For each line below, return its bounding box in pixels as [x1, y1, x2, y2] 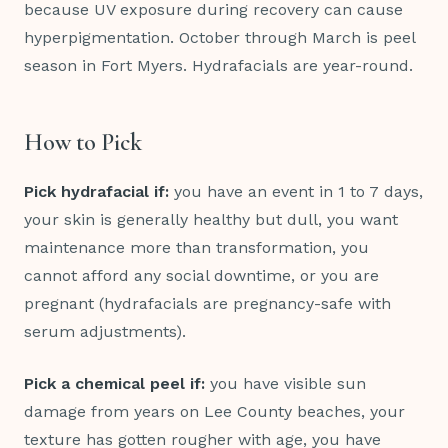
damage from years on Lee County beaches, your [24, 402, 405, 422]
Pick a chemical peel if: [24, 374, 205, 394]
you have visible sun [205, 374, 366, 394]
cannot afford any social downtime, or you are [24, 266, 379, 286]
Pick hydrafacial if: [24, 182, 169, 202]
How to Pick [24, 128, 142, 158]
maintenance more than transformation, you [24, 238, 369, 258]
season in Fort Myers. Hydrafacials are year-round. [24, 56, 413, 76]
